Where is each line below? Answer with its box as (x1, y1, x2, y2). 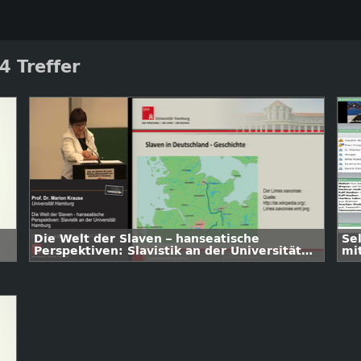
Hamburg (34, 256, 93, 270)
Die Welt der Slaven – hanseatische (34, 232, 259, 246)
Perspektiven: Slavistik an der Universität (34, 244, 301, 258)
